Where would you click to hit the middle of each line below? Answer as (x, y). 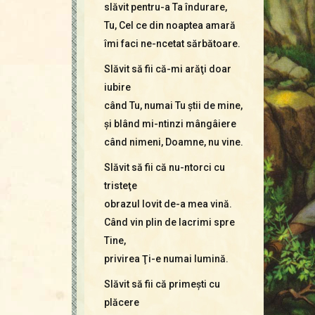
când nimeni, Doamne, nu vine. (173, 142)
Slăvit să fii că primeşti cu (162, 284)
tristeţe (120, 185)
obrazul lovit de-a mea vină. (168, 204)
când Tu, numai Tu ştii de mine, (173, 105)
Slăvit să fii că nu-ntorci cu (164, 167)
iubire (117, 87)
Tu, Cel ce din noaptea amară (169, 25)
